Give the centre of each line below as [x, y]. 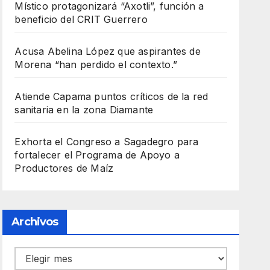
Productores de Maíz [64, 168]
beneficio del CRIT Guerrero [81, 20]
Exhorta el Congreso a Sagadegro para [107, 142]
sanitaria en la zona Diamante [84, 110]
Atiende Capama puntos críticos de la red [111, 97]
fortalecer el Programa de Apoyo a [97, 155]
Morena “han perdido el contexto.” [96, 65]
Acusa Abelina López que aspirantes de [108, 52]
